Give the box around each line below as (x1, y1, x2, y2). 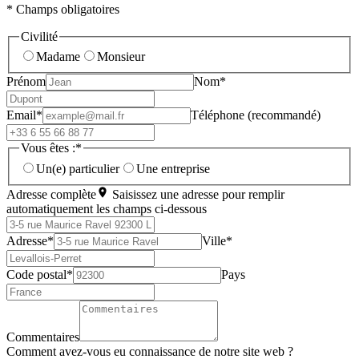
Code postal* (6, 267, 73, 281)
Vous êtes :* (21, 141, 82, 155)
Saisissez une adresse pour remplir (112, 187, 284, 201)
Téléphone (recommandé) (191, 108, 321, 123)
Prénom (6, 75, 46, 89)
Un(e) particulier (36, 161, 119, 175)
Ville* (202, 233, 232, 248)
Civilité (21, 29, 58, 43)
